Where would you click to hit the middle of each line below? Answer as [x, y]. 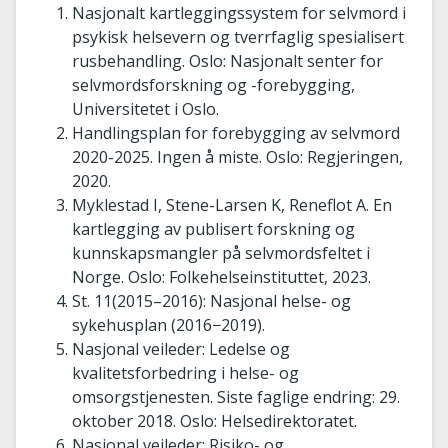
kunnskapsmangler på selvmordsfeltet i [221, 253]
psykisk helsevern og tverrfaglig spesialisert [238, 37]
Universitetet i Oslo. [145, 109]
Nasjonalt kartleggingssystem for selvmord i [239, 13]
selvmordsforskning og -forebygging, [213, 85]
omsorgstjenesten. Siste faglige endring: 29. [236, 397]
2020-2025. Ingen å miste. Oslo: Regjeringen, [237, 157]
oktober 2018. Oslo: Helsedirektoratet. [214, 421]
